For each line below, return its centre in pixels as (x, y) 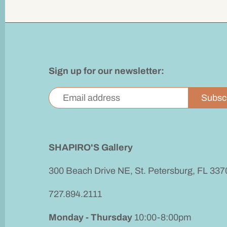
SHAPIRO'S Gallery (91, 148)
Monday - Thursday (91, 218)
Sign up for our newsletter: (107, 71)
